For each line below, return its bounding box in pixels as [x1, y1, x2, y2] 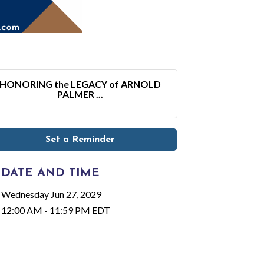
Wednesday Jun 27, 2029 [1, 189, 101, 200]
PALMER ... [57, 88, 103, 100]
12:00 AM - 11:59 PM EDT [1, 204, 110, 216]
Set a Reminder [45, 135, 115, 145]
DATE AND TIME [1, 167, 100, 180]
